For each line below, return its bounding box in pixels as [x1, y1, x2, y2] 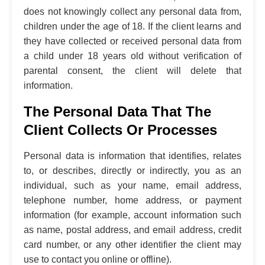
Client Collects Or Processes [24, 121, 217, 138]
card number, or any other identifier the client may [24, 239, 241, 250]
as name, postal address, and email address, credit [24, 224, 241, 235]
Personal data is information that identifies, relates [24, 150, 241, 161]
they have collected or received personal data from [24, 35, 241, 46]
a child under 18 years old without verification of [24, 50, 241, 61]
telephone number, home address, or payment [24, 195, 241, 205]
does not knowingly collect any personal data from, [24, 6, 241, 17]
